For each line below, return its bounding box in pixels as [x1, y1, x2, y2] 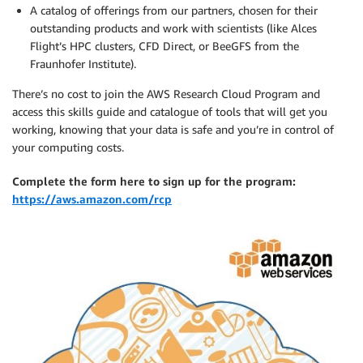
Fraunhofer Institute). [30, 57, 136, 70]
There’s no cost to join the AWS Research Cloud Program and [12, 87, 320, 100]
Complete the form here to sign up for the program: [12, 174, 296, 188]
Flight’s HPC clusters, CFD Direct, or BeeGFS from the [30, 39, 299, 53]
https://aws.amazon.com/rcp [12, 192, 172, 206]
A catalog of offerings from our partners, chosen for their [30, 3, 318, 17]
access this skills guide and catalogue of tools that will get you [12, 105, 327, 118]
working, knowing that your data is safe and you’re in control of [12, 122, 334, 136]
